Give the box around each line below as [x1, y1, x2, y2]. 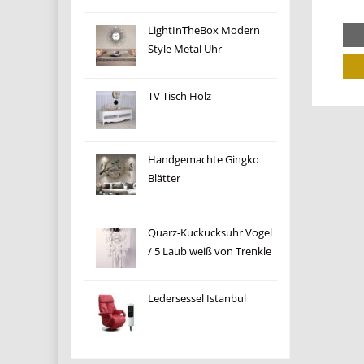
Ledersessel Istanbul [148, 292, 247, 305]
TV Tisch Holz [148, 89, 212, 103]
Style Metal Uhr [148, 42, 223, 56]
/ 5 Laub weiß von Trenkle [148, 245, 272, 258]
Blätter [148, 171, 181, 185]
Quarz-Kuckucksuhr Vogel [148, 226, 273, 240]
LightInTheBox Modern [148, 24, 261, 37]
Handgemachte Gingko [148, 153, 260, 167]
